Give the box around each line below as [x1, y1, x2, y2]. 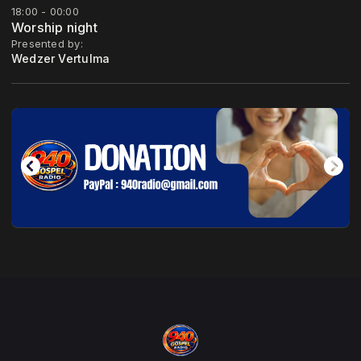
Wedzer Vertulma [11, 52, 110, 66]
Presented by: [11, 37, 83, 51]
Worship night [11, 19, 98, 36]
